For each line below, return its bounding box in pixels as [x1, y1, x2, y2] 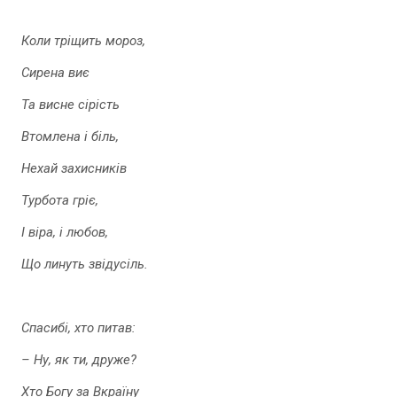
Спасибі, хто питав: [21, 320, 136, 336]
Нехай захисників [21, 160, 127, 176]
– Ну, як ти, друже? [21, 352, 136, 368]
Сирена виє [21, 65, 90, 81]
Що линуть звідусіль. [21, 256, 148, 272]
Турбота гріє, [21, 192, 98, 208]
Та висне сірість [21, 97, 120, 113]
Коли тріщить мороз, [21, 33, 145, 49]
